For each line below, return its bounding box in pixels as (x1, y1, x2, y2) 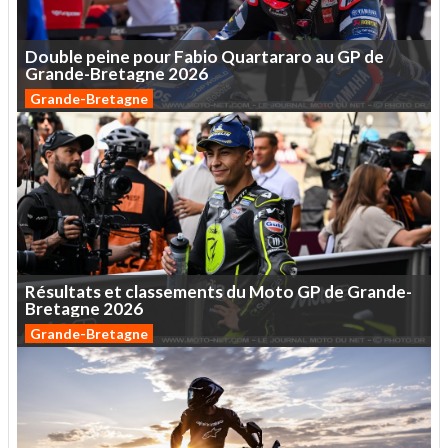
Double (25, 45, 83, 67)
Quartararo (221, 45, 312, 67)
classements (125, 281, 223, 303)
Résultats (25, 281, 101, 303)
